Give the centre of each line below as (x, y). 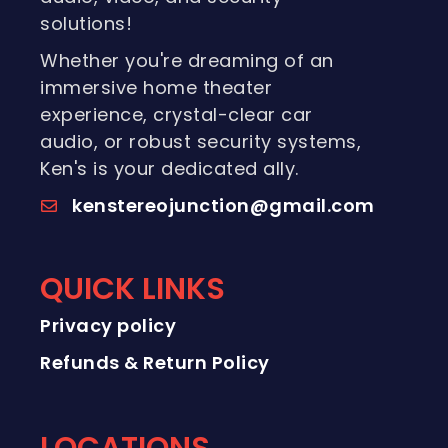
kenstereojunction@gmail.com (223, 206)
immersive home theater (156, 88)
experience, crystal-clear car (176, 115)
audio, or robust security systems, (200, 142)
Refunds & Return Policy (155, 363)
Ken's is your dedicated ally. (169, 169)
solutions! (86, 24)
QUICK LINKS (132, 289)
